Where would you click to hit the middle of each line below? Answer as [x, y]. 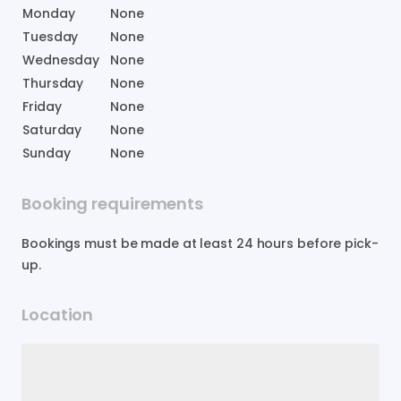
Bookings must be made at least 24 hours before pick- [200, 243]
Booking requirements [112, 203]
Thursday [53, 83]
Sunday [47, 153]
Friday [42, 106]
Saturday [52, 129]
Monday [49, 13]
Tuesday [51, 36]
